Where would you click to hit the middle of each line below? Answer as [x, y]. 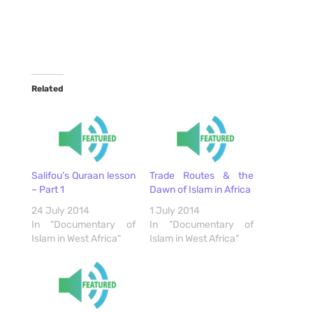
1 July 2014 [174, 211]
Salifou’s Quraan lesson [83, 176]
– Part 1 [48, 190]
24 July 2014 [60, 211]
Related [47, 89]
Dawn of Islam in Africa [200, 190]
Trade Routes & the [202, 176]
